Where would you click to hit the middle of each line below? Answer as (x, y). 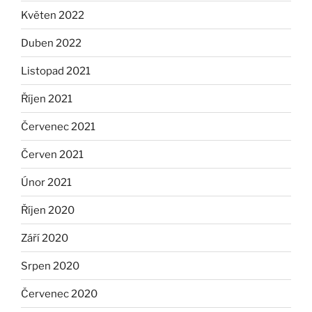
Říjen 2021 (47, 99)
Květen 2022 (53, 15)
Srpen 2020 (50, 266)
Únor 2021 (46, 182)
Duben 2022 (51, 43)
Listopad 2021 (56, 71)
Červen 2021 (52, 154)
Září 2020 (45, 238)
